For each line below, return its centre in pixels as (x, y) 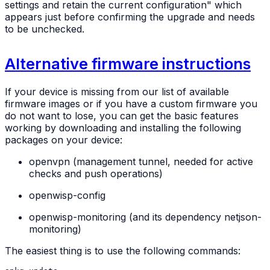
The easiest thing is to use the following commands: (123, 250)
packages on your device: (64, 140)
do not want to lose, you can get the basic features (122, 115)
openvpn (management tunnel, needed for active (141, 161)
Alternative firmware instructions (128, 63)
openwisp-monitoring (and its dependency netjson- (145, 217)
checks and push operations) (96, 173)
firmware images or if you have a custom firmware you (131, 103)
